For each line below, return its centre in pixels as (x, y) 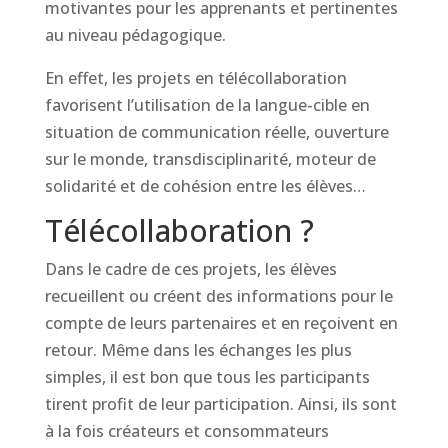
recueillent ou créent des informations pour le (218, 296)
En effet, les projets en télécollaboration (195, 78)
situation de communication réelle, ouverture (216, 132)
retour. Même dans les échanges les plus (198, 350)
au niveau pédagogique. (135, 35)
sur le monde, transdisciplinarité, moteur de (210, 159)
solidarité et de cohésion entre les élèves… (205, 186)
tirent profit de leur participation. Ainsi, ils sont (220, 404)
